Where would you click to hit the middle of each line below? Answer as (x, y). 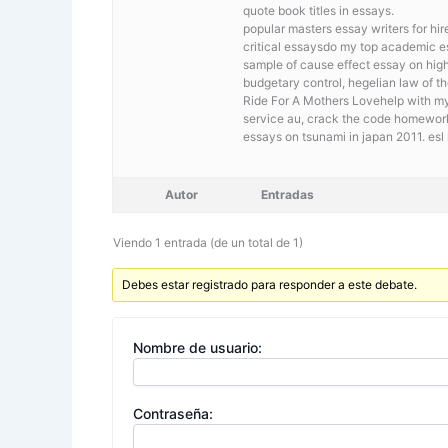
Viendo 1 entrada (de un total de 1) (208, 242)
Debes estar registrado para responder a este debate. (270, 284)
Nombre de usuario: (197, 347)
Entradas (287, 194)
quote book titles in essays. (318, 10)
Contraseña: (173, 413)
